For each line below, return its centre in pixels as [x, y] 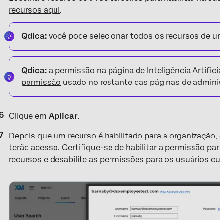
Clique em [29, 116]
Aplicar [63, 116]
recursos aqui [35, 10]
